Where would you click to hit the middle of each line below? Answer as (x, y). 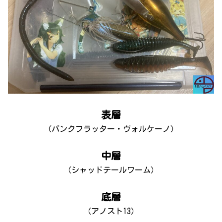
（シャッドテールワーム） (111, 170)
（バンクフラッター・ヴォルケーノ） (111, 129)
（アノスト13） (111, 211)
